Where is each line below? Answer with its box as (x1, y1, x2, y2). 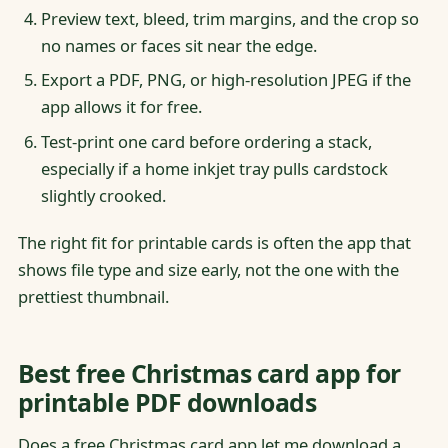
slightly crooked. (40, 183, 166, 207)
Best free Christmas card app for (17, 356, 401, 391)
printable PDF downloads (17, 385, 317, 420)
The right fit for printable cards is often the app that (17, 230, 411, 254)
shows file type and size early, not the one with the (17, 257, 399, 281)
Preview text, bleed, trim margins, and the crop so (40, 6, 419, 30)
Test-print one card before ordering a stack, (40, 129, 372, 153)
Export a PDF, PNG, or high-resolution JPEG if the (40, 68, 411, 92)
